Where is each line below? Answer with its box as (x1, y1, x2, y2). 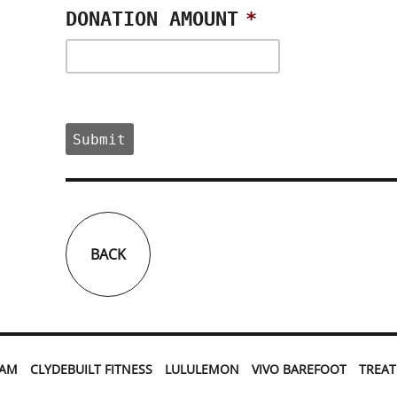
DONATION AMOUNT (65, 8, 238, 31)
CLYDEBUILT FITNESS (30, 361, 152, 378)
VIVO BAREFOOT (252, 361, 346, 378)
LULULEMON (165, 361, 239, 378)
